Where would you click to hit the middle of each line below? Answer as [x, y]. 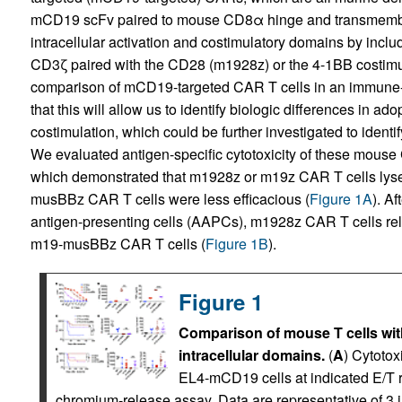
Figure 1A [341, 199]
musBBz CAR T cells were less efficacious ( [170, 199]
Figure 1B [236, 244]
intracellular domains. [251, 355]
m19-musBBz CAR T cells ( [118, 244]
